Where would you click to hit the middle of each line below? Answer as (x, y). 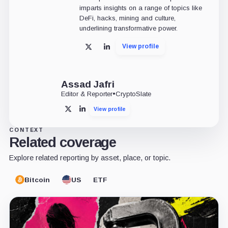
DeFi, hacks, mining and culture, (127, 18)
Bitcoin (37, 180)
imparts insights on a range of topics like (140, 8)
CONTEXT (26, 130)
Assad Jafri (88, 84)
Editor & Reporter (87, 94)
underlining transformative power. (128, 28)
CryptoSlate (133, 94)
